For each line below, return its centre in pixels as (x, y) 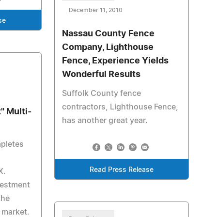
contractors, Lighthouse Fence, (120, 107)
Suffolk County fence (101, 93)
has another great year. (105, 121)
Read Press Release (121, 170)
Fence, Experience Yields (115, 61)
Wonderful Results (101, 75)
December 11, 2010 (95, 10)
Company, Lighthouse (108, 47)
